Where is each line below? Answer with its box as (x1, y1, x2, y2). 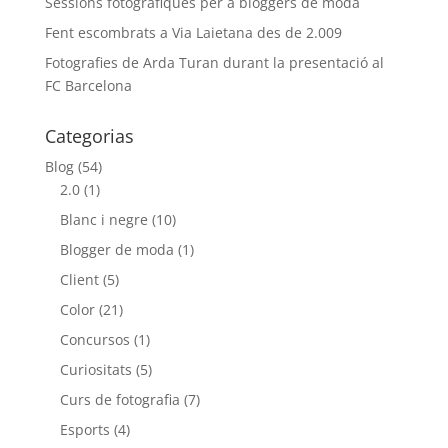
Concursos (59, 330, 130, 350)
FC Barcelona (44, 76, 132, 96)
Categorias (44, 124, 134, 149)
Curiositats (59, 360, 132, 380)
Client (59, 270, 99, 290)
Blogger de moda (59, 240, 174, 260)
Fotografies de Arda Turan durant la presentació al (44, 53, 384, 73)
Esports (59, 420, 110, 440)
